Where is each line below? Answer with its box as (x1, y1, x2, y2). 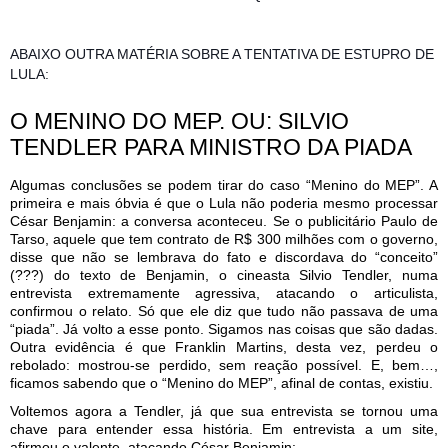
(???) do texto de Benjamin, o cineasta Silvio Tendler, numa (10, 266, 438, 283)
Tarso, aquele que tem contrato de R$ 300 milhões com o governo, (10, 230, 438, 247)
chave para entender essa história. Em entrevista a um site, (10, 420, 438, 437)
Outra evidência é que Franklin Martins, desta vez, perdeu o (10, 338, 438, 355)
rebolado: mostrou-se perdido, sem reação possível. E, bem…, (10, 356, 438, 373)
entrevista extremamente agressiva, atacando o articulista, (10, 284, 438, 301)
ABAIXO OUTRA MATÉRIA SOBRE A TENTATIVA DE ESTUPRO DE (10, 45, 434, 62)
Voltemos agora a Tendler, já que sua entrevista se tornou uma (10, 402, 438, 419)
